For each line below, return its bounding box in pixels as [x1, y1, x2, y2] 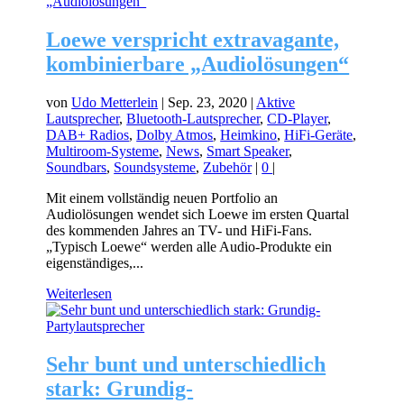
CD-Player [267, 111, 328, 127]
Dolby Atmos [136, 127, 214, 143]
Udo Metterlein [71, 95, 159, 111]
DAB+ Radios [46, 127, 130, 143]
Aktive [256, 95, 296, 111]
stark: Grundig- [46, 377, 194, 401]
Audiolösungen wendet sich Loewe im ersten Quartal [46, 207, 350, 223]
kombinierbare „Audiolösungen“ [46, 52, 350, 77]
